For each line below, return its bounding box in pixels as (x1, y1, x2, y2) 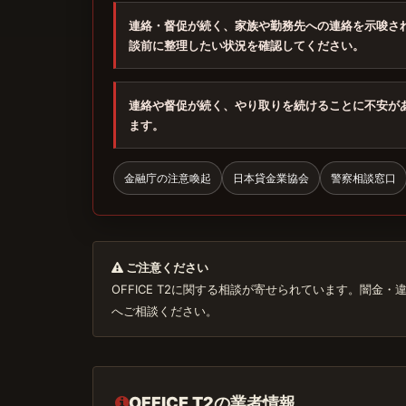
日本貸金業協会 (233, 171, 309, 185)
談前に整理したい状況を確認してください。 (129, 38, 364, 53)
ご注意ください (123, 260, 208, 275)
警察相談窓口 (331, 171, 396, 185)
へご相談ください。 (111, 304, 217, 318)
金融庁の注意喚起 (124, 171, 211, 185)
